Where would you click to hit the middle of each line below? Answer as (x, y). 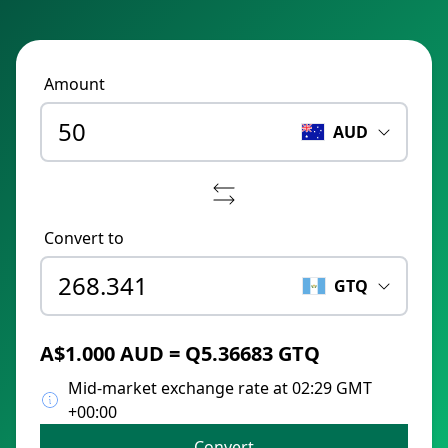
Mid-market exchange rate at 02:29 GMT (220, 388)
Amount (74, 84)
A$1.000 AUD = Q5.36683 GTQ (180, 353)
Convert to (84, 238)
